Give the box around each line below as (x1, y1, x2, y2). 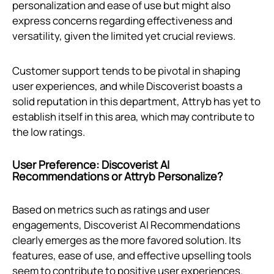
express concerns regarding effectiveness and (12, 13, 232, 28)
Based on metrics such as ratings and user (12, 202, 210, 217)
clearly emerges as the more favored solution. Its (12, 233, 241, 248)
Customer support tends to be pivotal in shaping (12, 64, 240, 78)
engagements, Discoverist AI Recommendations (12, 218, 240, 232)
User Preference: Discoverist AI (12, 157, 169, 172)
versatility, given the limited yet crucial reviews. (12, 29, 235, 43)
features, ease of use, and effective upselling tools (12, 248, 251, 263)
